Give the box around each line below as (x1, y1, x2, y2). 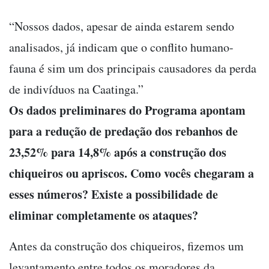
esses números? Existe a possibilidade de (9, 185, 218, 203)
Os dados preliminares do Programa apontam (9, 101, 246, 119)
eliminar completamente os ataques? (9, 206, 198, 224)
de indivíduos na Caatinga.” (9, 80, 144, 97)
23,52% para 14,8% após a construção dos (9, 143, 226, 161)
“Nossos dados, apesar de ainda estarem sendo (9, 17, 234, 34)
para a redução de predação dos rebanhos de (9, 122, 238, 140)
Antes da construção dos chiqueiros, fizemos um (9, 237, 244, 254)
